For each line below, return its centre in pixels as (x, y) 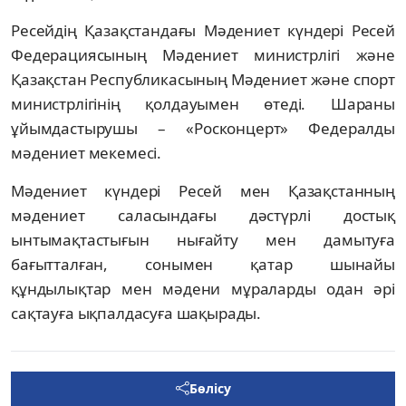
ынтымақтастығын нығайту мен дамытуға (203, 239)
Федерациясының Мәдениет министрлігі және (203, 54)
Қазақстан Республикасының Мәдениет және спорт (203, 79)
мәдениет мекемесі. (87, 152)
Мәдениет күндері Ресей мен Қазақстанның (203, 190)
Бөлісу (210, 388)
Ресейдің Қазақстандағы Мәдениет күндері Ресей (203, 30)
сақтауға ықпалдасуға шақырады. (136, 313)
